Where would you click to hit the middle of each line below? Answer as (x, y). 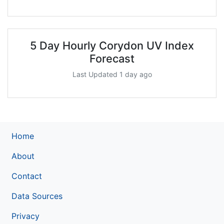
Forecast (112, 58)
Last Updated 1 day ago (112, 74)
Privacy (25, 216)
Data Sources (37, 196)
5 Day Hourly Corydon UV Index (112, 45)
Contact (27, 176)
